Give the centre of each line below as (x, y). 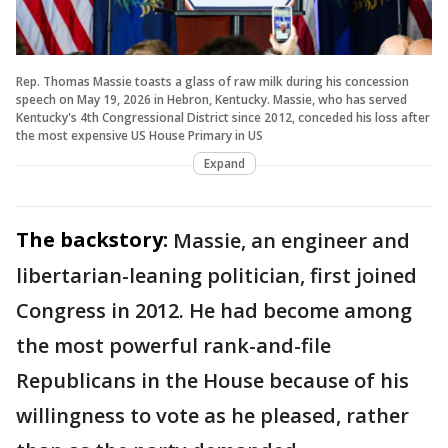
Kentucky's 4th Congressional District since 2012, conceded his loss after (223, 117)
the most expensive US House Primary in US (139, 135)
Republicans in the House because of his (212, 380)
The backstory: (92, 239)
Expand (224, 163)
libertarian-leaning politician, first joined (216, 275)
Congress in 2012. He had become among (214, 310)
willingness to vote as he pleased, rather (212, 415)
